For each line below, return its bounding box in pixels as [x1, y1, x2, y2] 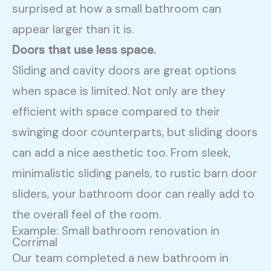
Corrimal [12, 234, 58, 250]
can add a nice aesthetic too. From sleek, [12, 145, 231, 160]
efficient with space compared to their [12, 103, 221, 119]
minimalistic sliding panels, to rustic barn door [12, 165, 258, 181]
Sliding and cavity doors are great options [12, 62, 237, 78]
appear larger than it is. [12, 21, 134, 37]
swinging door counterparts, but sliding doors [12, 124, 258, 140]
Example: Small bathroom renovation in [12, 223, 220, 238]
